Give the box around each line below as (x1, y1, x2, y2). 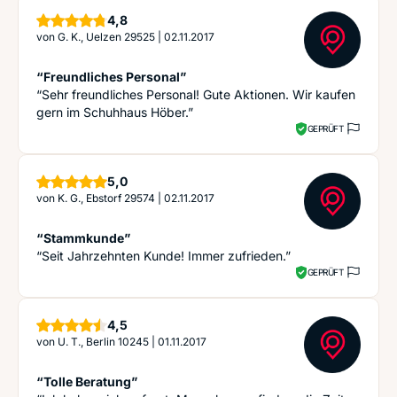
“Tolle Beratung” (36, 374, 137, 389)
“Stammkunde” (36, 230, 130, 245)
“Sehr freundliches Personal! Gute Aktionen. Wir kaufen (36, 87, 355, 102)
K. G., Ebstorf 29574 (58, 191, 155, 205)
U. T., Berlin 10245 (58, 335, 149, 348)
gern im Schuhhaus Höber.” (36, 105, 193, 120)
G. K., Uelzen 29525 (58, 30, 155, 43)
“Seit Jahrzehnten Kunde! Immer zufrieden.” (36, 248, 291, 263)
